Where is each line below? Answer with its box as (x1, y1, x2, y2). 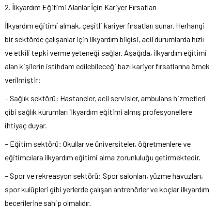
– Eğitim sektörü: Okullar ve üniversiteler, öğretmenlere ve (5, 139, 191, 149)
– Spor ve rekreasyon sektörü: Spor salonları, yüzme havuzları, (5, 171, 203, 181)
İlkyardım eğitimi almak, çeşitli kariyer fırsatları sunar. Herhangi (5, 21, 204, 31)
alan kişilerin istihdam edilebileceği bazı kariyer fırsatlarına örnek (5, 62, 210, 71)
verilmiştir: (5, 75, 41, 85)
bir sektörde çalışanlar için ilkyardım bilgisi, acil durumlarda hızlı (5, 34, 204, 44)
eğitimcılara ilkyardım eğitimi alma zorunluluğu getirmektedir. (5, 153, 201, 162)
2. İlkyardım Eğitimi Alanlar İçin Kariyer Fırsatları (5, 2, 156, 12)
